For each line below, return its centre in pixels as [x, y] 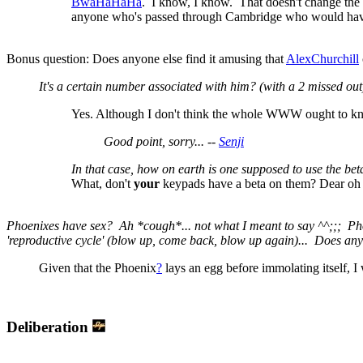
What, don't [102, 184]
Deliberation [49, 327]
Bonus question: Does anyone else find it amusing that [146, 59]
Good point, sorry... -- [161, 142]
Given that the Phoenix [98, 268]
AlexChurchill [322, 59]
